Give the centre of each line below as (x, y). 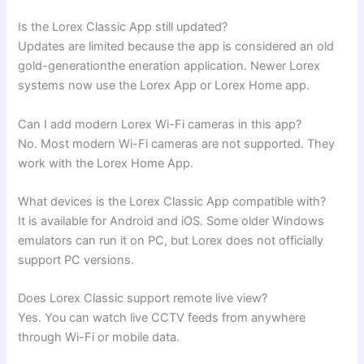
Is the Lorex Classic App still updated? (123, 27)
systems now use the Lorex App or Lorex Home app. (164, 86)
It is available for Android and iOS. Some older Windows (171, 221)
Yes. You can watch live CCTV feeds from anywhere (162, 318)
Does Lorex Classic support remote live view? (143, 299)
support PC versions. (76, 260)
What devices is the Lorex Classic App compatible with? (172, 202)
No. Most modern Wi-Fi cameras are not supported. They (177, 143)
